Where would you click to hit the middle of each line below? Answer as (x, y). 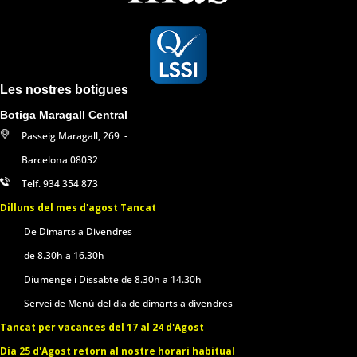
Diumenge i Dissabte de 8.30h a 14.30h (113, 279)
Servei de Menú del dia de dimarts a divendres (128, 303)
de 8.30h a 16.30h (64, 255)
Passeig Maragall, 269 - (75, 135)
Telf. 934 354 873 (60, 183)
